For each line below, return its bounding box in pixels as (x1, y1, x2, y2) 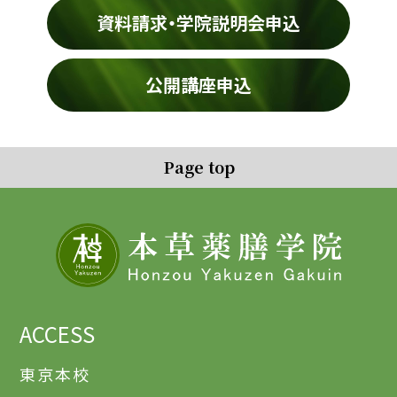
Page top (162, 154, 235, 178)
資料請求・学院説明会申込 (96, 9, 300, 35)
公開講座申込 (144, 71, 252, 97)
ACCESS (19, 317, 96, 349)
